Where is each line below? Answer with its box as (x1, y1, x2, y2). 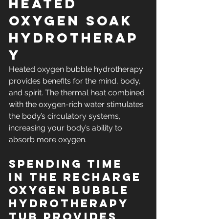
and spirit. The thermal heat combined (9, 88, 147, 98)
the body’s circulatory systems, (9, 111, 123, 121)
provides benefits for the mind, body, (9, 76, 143, 86)
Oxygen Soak (9, 12, 139, 29)
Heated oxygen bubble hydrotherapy (9, 65, 145, 74)
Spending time (9, 157, 128, 171)
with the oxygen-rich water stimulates (9, 100, 146, 109)
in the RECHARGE (9, 170, 146, 184)
